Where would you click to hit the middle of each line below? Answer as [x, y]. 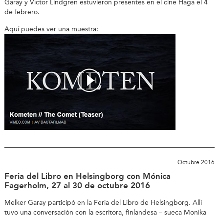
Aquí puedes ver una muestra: [51, 29]
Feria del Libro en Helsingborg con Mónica [87, 176]
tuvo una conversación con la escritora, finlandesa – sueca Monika [105, 212]
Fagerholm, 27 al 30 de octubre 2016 [77, 186]
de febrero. [22, 12]
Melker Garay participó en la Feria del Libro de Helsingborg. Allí [103, 202]
